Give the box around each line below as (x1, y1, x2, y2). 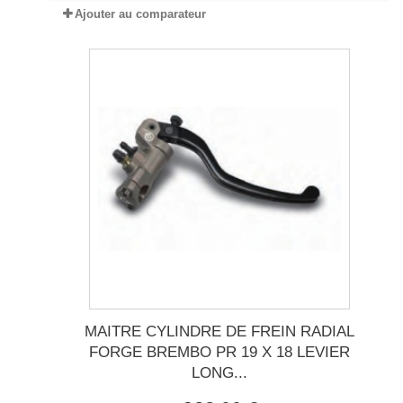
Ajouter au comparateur (75, 7, 206, 22)
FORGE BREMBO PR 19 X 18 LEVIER (89, 344, 350, 362)
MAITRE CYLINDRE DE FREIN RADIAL (85, 323, 354, 341)
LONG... (192, 364, 247, 382)
